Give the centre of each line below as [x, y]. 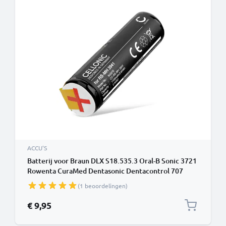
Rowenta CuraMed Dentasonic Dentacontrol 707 [105, 171]
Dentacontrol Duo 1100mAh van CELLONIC [96, 181]
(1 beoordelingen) [103, 186]
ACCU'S [37, 148]
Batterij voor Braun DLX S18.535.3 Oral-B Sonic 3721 [112, 161]
